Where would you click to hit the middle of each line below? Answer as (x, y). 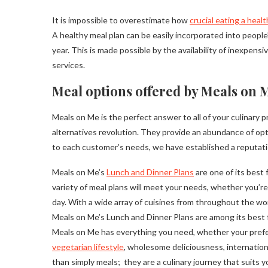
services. (68, 65)
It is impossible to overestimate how (121, 20)
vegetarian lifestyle (88, 247)
